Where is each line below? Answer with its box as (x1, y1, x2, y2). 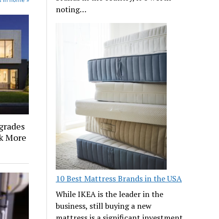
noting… (56, 3, 87, 15)
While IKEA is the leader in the (56, 188, 164, 199)
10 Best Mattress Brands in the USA (56, 173, 182, 184)
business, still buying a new (56, 200, 152, 211)
